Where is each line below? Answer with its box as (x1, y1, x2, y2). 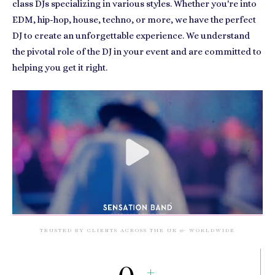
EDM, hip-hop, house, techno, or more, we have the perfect (12, 14, 256, 25)
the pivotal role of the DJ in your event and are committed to (12, 46, 261, 57)
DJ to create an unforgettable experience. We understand (12, 30, 250, 41)
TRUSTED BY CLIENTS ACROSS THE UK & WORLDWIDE (40, 227, 235, 234)
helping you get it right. (12, 62, 107, 73)
